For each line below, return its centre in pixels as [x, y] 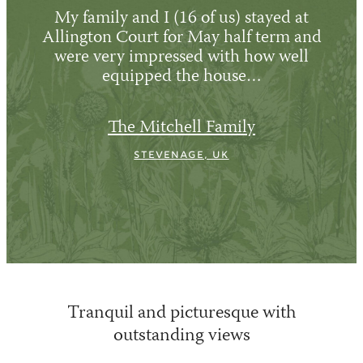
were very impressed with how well [181, 57]
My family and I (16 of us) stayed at [181, 18]
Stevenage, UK [181, 156]
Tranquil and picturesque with [181, 313]
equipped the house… [181, 77]
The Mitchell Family [181, 128]
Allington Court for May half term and [181, 38]
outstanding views [181, 336]
